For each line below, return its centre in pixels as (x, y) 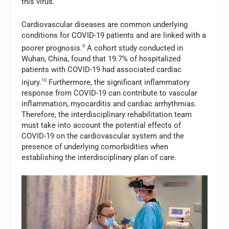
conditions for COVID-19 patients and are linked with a (114, 35)
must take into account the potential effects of (101, 125)
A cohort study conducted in (134, 48)
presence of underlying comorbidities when (95, 146)
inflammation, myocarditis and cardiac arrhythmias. (109, 104)
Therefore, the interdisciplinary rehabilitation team (107, 114)
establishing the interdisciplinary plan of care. (99, 157)
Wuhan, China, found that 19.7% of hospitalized (101, 59)
